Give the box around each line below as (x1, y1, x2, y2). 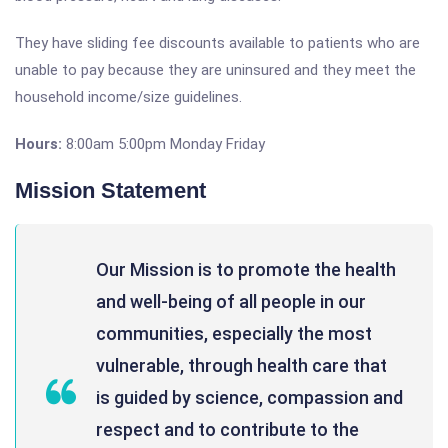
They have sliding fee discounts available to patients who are (15, 34, 420, 52)
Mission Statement (15, 178, 206, 203)
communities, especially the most (96, 323, 372, 344)
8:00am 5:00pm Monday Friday (62, 135, 265, 153)
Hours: (15, 135, 62, 153)
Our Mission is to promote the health (96, 259, 396, 280)
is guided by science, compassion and (96, 387, 403, 408)
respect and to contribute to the (96, 419, 359, 440)
